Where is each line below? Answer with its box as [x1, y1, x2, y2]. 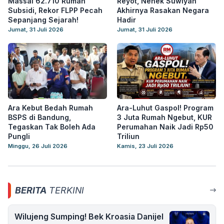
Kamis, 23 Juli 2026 [117, 142, 173, 150]
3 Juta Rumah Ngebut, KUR [117, 113, 212, 122]
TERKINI [46, 185, 84, 196]
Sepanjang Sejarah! [8, 15, 78, 24]
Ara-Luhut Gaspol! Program [117, 103, 213, 112]
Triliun [117, 132, 139, 141]
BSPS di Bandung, [8, 113, 71, 122]
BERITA [15, 185, 46, 196]
